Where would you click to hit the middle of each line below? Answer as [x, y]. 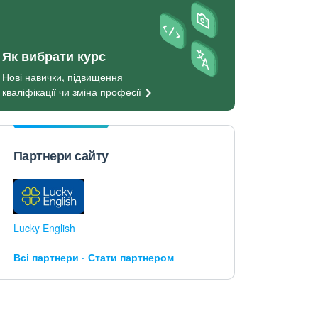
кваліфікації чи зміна [51, 91]
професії [120, 91]
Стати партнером [131, 257]
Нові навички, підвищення [62, 76]
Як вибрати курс [54, 56]
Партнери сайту [61, 155]
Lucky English [44, 228]
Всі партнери [46, 257]
